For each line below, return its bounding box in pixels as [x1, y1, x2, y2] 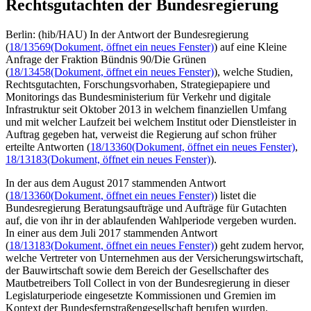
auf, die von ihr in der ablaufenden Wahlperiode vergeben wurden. [6, 214, 296, 226]
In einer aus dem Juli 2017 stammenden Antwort [6, 226, 217, 239]
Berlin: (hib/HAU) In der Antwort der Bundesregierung [6, 28, 249, 40]
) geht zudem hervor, [214, 239, 304, 251]
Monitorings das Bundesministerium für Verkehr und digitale [6, 90, 271, 103]
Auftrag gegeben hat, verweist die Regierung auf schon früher [6, 128, 276, 140]
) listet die [214, 189, 256, 201]
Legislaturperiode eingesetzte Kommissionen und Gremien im [6, 289, 276, 301]
